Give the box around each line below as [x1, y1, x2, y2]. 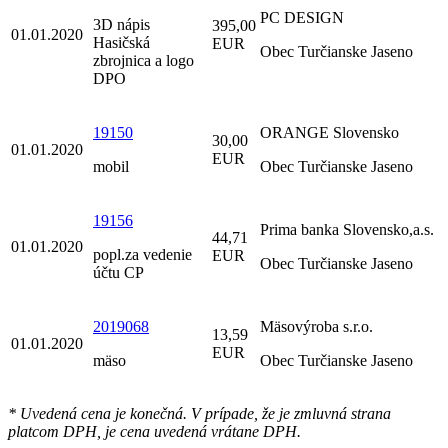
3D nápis [93, 16, 150, 34]
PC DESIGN [260, 9, 344, 27]
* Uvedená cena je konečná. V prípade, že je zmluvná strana [8, 405, 391, 423]
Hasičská [93, 34, 150, 52]
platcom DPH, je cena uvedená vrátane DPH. [8, 423, 301, 441]
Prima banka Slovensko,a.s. [260, 221, 434, 239]
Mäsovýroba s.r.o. [260, 318, 373, 336]
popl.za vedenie [93, 246, 192, 264]
